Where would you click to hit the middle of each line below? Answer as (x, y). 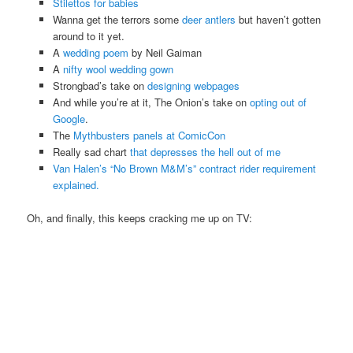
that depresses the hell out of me (205, 151)
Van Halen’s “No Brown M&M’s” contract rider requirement (184, 168)
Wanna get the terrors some (117, 19)
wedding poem (95, 52)
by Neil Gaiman (165, 52)
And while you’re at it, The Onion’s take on (151, 102)
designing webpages (193, 85)
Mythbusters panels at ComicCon (149, 135)
